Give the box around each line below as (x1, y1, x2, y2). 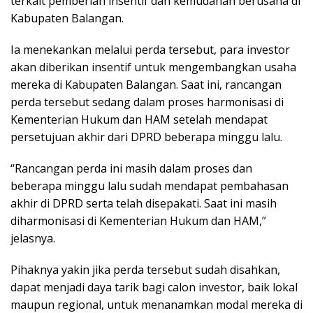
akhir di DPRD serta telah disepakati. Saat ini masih (10, 195, 277, 211)
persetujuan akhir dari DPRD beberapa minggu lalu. (10, 129, 282, 145)
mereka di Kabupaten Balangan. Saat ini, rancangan (10, 76, 282, 92)
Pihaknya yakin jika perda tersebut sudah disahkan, (10, 261, 280, 277)
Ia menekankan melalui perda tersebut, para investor (10, 41, 290, 57)
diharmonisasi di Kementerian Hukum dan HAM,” (10, 212, 266, 228)
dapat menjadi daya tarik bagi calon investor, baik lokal (10, 279, 298, 295)
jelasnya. (10, 230, 55, 246)
